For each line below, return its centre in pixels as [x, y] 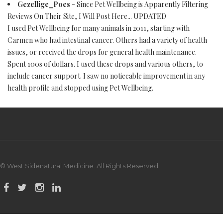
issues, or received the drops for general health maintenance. [102, 52]
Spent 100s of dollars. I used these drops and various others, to [105, 64]
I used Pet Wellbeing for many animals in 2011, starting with [99, 28]
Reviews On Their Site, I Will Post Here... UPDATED [87, 16]
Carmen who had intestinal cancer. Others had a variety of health [107, 40]
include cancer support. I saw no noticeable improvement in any [106, 76]
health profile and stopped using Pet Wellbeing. [80, 88]
